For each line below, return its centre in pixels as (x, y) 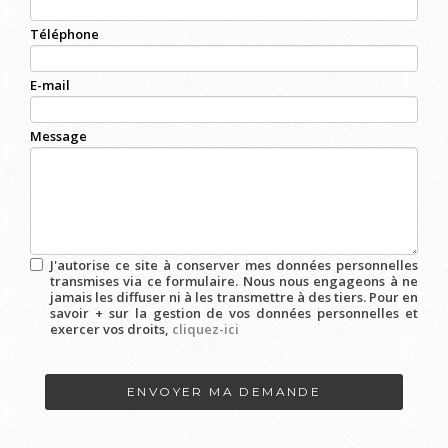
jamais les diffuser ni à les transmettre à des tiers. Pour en (234, 297)
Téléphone (64, 34)
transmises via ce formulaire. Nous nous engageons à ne (234, 281)
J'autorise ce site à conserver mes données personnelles (234, 265)
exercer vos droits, (111, 329)
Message (58, 136)
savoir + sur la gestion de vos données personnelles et (234, 313)
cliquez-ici (205, 329)
